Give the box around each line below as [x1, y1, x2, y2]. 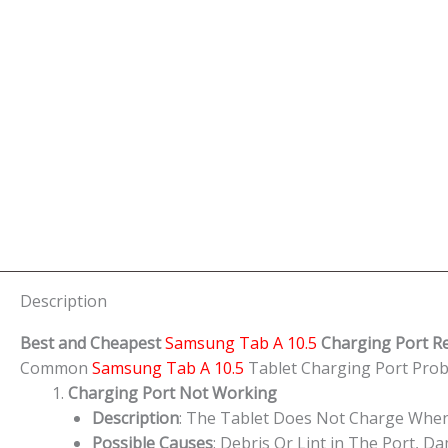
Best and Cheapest [20, 331, 161, 354]
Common [20, 356, 92, 379]
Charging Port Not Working [68, 381, 277, 404]
